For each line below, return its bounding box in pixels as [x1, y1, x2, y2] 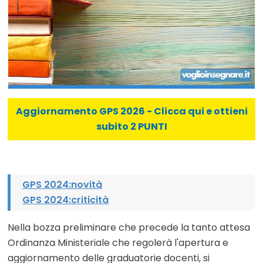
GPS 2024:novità [22, 177, 102, 191]
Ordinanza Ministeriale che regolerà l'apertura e [8, 235, 228, 249]
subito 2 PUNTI [96, 119, 167, 133]
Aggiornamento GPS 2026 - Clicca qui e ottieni [15, 104, 248, 118]
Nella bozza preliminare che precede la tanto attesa [8, 220, 250, 234]
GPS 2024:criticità [22, 193, 109, 207]
